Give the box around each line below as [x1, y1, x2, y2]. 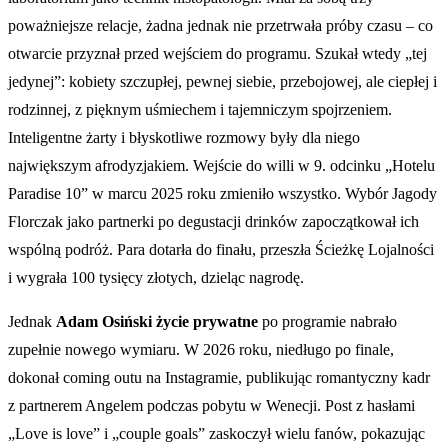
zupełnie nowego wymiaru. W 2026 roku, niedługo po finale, [8, 340, 394, 358]
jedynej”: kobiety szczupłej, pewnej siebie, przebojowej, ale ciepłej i [8, 72, 437, 90]
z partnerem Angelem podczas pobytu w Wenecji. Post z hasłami [8, 396, 415, 414]
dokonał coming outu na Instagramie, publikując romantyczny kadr [8, 368, 430, 386]
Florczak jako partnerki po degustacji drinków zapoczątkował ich [8, 212, 419, 230]
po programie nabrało [258, 312, 397, 330]
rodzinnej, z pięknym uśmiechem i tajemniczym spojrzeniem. [8, 100, 392, 118]
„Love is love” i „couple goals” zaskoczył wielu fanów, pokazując [8, 424, 425, 442]
